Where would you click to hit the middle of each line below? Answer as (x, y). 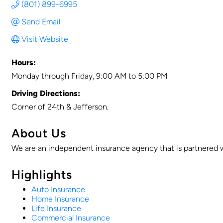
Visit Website (45, 39)
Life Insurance (56, 208)
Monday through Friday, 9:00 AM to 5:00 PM (89, 76)
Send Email (41, 22)
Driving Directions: (46, 93)
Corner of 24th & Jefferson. (60, 107)
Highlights (42, 174)
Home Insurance (60, 199)
